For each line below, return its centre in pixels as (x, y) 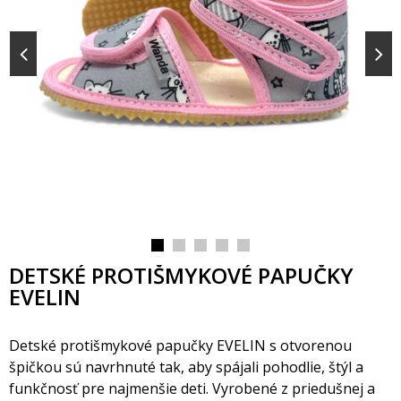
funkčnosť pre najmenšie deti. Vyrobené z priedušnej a (192, 388)
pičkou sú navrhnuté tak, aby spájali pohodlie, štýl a (186, 367)
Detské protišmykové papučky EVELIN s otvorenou (180, 346)
